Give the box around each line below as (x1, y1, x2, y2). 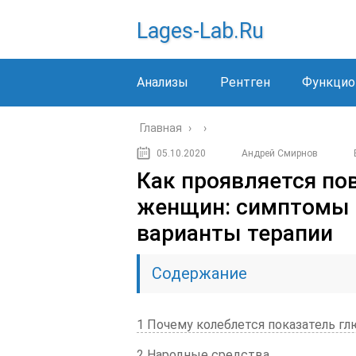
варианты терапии (137, 220, 333, 246)
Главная (140, 122, 182, 134)
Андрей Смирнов (242, 148, 318, 159)
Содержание (152, 264, 247, 283)
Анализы (137, 75, 188, 90)
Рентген (220, 75, 270, 90)
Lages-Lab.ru (137, 18, 264, 44)
